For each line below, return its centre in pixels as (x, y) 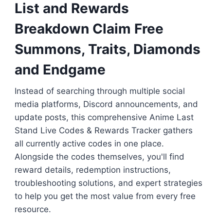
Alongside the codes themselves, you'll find (100, 157)
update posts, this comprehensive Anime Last (104, 118)
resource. (33, 209)
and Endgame (60, 70)
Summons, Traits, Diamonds (108, 49)
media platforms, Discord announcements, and (106, 104)
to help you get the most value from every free (105, 196)
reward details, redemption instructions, (93, 170)
